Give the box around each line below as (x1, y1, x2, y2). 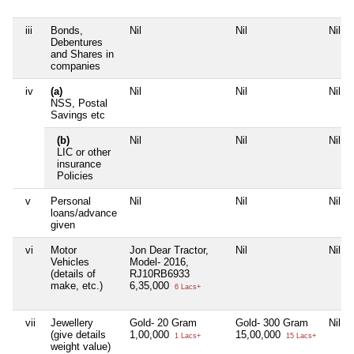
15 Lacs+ (284, 332, 316, 341)
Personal (51, 195, 91, 208)
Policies (57, 170, 93, 183)
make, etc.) (51, 280, 103, 292)
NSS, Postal (51, 97, 107, 110)
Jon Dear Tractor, (130, 244, 209, 257)
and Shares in (51, 48, 114, 61)
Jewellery (51, 317, 93, 330)
